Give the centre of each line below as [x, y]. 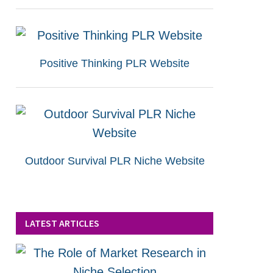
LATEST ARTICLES [62, 223]
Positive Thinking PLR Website [115, 63]
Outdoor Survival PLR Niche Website [115, 161]
